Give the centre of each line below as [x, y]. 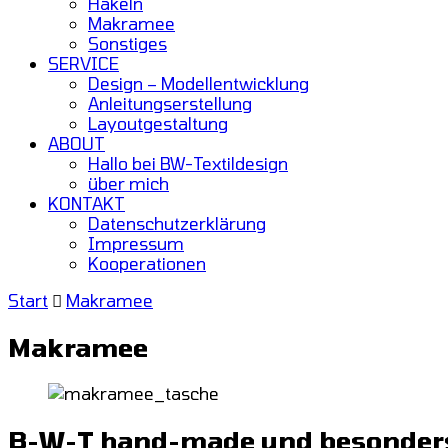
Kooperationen [147, 263]
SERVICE [83, 63]
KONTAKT [86, 203]
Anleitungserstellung [170, 103]
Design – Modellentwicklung [198, 83]
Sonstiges [127, 43]
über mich [128, 183]
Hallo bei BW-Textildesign [188, 163]
